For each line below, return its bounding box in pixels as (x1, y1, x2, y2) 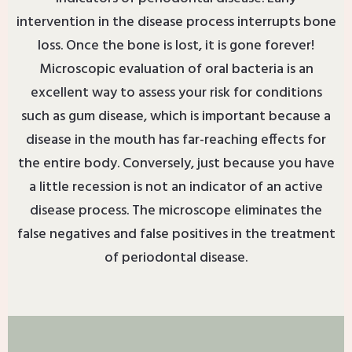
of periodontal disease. (104, 247, 247, 270)
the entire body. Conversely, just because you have (17, 152, 335, 176)
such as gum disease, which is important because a (21, 105, 331, 129)
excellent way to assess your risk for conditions (30, 82, 322, 105)
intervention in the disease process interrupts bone (16, 11, 336, 35)
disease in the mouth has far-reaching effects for (26, 129, 326, 152)
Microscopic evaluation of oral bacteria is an (38, 58, 313, 82)
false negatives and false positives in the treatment (16, 223, 335, 247)
